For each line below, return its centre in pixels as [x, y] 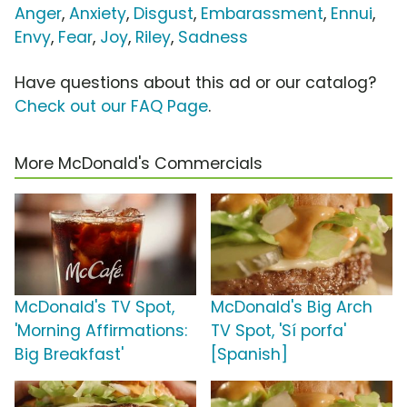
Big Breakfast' [69, 355]
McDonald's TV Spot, [94, 308]
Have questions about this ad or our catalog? [195, 83]
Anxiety [98, 14]
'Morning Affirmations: [101, 331]
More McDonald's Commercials [139, 164]
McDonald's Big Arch [292, 308]
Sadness [213, 38]
